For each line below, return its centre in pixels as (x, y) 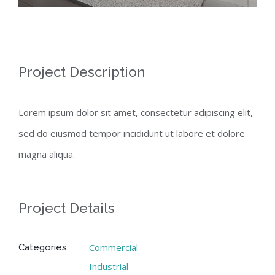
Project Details (67, 208)
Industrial (109, 266)
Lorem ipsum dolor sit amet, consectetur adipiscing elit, (136, 112)
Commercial (114, 247)
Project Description (82, 72)
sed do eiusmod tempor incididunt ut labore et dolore (132, 133)
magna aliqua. (47, 154)
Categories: (44, 247)
